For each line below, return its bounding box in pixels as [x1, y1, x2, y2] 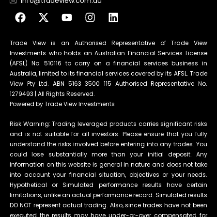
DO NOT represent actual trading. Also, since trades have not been [10, 201, 207, 210]
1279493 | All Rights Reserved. [10, 90, 95, 98]
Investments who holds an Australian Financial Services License [10, 49, 207, 58]
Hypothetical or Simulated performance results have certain [10, 181, 207, 189]
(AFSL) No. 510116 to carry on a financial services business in [10, 59, 207, 68]
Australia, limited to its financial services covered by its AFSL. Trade [10, 69, 207, 78]
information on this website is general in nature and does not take [10, 160, 207, 169]
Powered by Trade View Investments [10, 100, 115, 108]
